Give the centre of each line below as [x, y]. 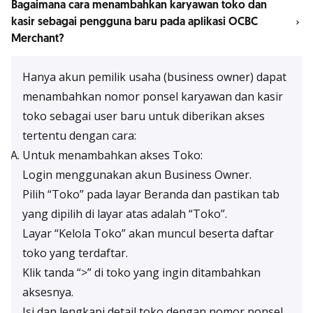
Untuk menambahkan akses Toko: [112, 155]
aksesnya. [48, 292]
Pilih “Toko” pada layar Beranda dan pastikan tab [151, 194]
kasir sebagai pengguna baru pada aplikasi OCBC [134, 22]
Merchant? [38, 39]
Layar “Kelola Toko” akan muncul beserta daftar [148, 233]
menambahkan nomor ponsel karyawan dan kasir [153, 96]
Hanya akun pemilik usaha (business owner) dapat [154, 77]
